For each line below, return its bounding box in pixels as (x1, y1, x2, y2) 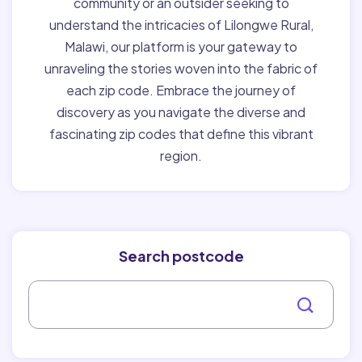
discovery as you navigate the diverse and (57, 103, 305, 120)
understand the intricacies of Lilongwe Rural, (48, 15, 314, 33)
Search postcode (118, 246, 244, 265)
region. (160, 146, 202, 164)
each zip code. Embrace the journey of (66, 81, 296, 99)
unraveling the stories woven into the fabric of (44, 59, 318, 77)
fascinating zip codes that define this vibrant (48, 124, 314, 142)
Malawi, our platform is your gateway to (65, 37, 297, 55)
